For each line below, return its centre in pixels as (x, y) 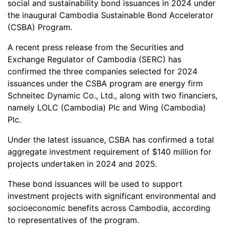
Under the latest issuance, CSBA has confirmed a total (111, 139)
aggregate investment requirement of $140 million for (109, 151)
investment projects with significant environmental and (112, 196)
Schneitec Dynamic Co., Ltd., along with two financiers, (113, 95)
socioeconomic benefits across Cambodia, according (109, 208)
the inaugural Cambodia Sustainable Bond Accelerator (110, 15)
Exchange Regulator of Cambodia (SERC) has (94, 59)
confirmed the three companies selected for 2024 (102, 71)
